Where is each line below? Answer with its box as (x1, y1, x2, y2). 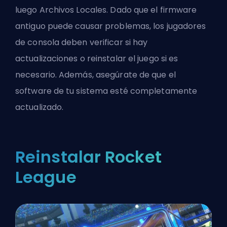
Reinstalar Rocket (15, 145, 162, 168)
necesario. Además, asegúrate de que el (15, 68, 176, 81)
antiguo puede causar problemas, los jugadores (15, 20, 206, 32)
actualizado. (15, 101, 64, 113)
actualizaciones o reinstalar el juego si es (15, 52, 178, 64)
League (15, 165, 77, 188)
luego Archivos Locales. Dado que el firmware (15, 4, 197, 16)
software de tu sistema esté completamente (15, 85, 198, 97)
